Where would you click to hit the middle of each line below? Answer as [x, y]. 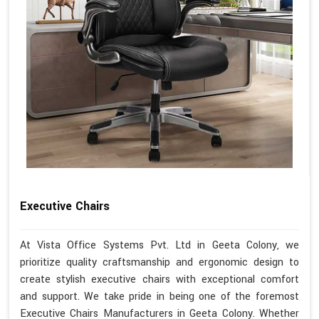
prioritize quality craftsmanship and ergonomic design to [159, 262]
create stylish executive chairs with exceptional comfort [159, 279]
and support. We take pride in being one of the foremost [159, 296]
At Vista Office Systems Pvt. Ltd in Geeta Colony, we [159, 245]
